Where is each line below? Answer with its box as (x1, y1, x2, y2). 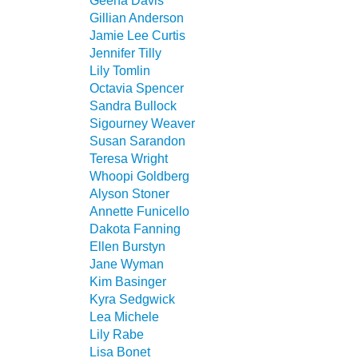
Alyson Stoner (89, 186, 169, 201)
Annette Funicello (89, 204, 189, 218)
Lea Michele (89, 309, 159, 324)
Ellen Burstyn (89, 239, 165, 253)
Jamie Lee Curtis (89, 28, 185, 42)
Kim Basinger (89, 274, 166, 288)
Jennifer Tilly (89, 46, 161, 60)
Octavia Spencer (89, 81, 184, 95)
